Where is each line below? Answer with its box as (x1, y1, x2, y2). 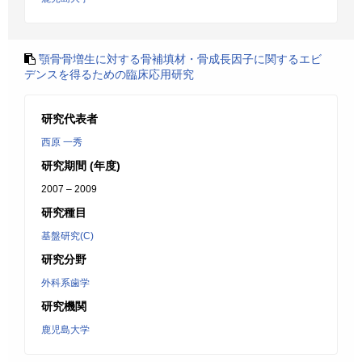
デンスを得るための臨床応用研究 (24, 68, 194, 81)
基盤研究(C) (41, 230, 94, 242)
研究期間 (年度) (41, 159, 120, 172)
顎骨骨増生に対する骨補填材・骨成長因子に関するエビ (39, 53, 322, 65)
